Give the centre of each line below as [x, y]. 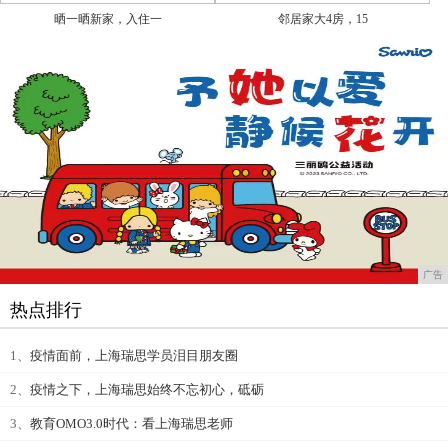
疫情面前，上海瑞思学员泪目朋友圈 [134, 355]
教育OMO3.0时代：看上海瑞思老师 [131, 423]
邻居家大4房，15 [322, 19]
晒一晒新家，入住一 [107, 19]
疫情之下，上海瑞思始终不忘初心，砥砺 [147, 389]
